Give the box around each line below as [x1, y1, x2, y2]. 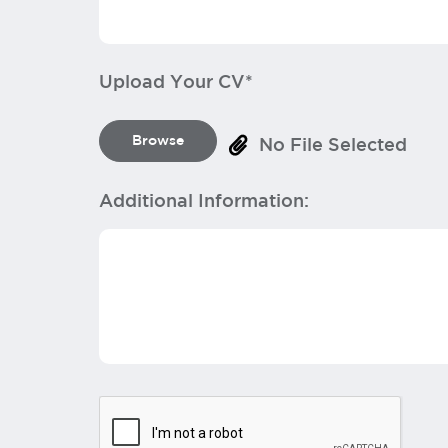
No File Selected [259, 138, 407, 154]
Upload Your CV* [99, 75, 253, 91]
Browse [132, 135, 184, 147]
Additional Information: [99, 194, 309, 210]
